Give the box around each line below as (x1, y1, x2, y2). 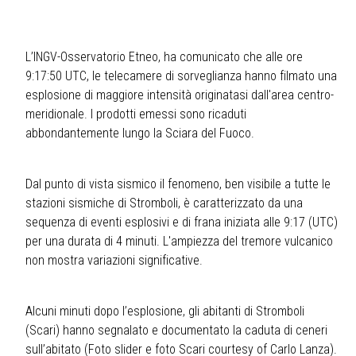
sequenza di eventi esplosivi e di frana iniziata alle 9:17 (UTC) (25, 214, 338, 230)
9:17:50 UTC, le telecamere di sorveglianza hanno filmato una (25, 68, 337, 83)
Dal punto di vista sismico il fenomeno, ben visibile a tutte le (25, 176, 331, 192)
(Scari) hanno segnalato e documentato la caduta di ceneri (25, 322, 327, 338)
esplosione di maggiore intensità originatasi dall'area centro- (25, 87, 334, 103)
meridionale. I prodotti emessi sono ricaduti (25, 106, 246, 122)
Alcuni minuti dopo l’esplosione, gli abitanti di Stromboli (25, 303, 304, 319)
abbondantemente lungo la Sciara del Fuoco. (25, 125, 257, 141)
